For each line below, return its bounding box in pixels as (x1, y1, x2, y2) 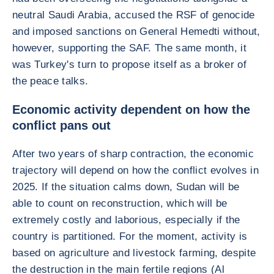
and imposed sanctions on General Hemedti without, (12, 26, 261, 37)
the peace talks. (12, 75, 89, 87)
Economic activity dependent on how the (12, 103, 250, 116)
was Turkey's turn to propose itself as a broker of (12, 59, 246, 70)
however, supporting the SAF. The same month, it (12, 42, 246, 54)
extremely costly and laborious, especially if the (12, 214, 240, 226)
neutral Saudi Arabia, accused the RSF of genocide (12, 9, 255, 21)
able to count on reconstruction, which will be (12, 198, 228, 209)
